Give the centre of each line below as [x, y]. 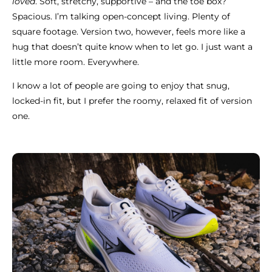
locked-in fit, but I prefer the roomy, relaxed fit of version [132, 101]
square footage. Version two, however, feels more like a [129, 32]
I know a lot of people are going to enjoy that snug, [121, 86]
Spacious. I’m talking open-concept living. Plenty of [121, 17]
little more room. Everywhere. [76, 62]
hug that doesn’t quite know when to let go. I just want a [132, 47]
